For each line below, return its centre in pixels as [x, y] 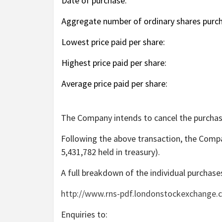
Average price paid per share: [114, 83]
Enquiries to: [84, 214]
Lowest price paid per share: [113, 42]
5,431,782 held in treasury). [111, 152]
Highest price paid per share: [114, 62]
